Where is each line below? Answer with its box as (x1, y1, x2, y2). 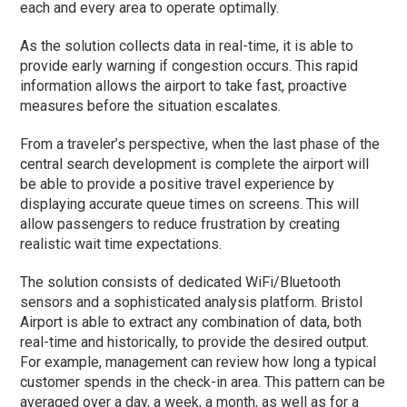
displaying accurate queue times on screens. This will (20, 194, 360, 213)
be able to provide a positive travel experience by (20, 174, 335, 193)
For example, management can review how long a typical (20, 352, 377, 371)
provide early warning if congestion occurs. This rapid (20, 56, 359, 74)
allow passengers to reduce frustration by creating (20, 214, 341, 233)
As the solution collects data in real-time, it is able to (20, 36, 354, 55)
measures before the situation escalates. (20, 96, 282, 114)
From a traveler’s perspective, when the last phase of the (20, 134, 381, 153)
